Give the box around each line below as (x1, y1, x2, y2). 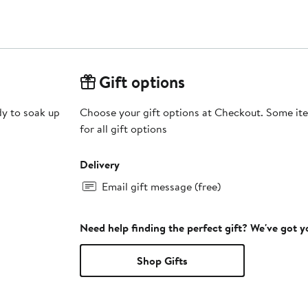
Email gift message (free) (101, 178, 221, 194)
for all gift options (79, 120, 167, 136)
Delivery (79, 156, 120, 172)
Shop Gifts (136, 252, 188, 268)
